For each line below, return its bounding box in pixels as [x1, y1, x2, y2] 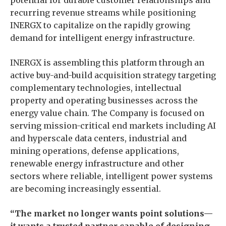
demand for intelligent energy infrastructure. [10, 33, 195, 43]
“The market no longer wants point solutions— [10, 208, 213, 218]
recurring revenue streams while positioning [10, 8, 196, 18]
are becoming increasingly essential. [10, 184, 161, 194]
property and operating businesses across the [10, 95, 198, 105]
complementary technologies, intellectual [10, 83, 182, 93]
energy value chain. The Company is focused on [10, 108, 204, 118]
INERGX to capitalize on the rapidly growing [10, 20, 190, 30]
